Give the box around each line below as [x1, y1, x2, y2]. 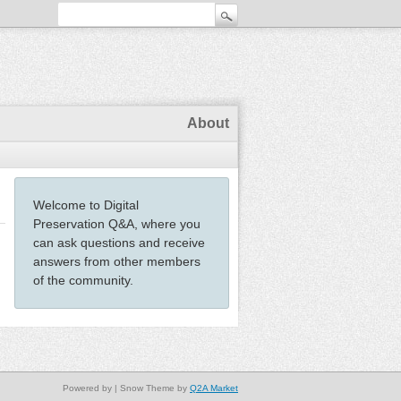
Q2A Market [190, 383, 238, 393]
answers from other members [33, 254, 200, 269]
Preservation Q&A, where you [33, 217, 200, 231]
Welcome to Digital [33, 198, 139, 212]
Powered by [63, 383, 112, 393]
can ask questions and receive [33, 235, 205, 250]
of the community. [33, 273, 133, 287]
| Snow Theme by [112, 383, 190, 393]
